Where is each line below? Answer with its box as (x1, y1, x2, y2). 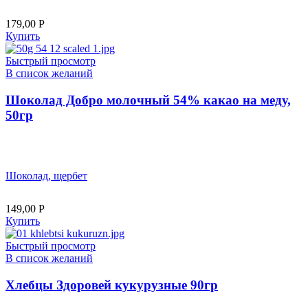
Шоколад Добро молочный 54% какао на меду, (5, 92, 291, 107)
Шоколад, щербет (5, 170, 87, 182)
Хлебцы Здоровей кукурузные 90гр (5, 277, 218, 292)
